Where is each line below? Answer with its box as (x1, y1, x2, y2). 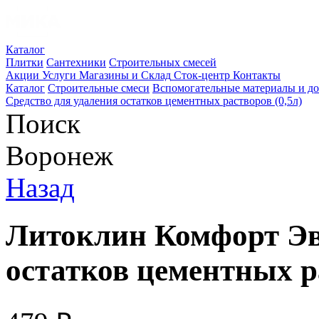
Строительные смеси (48, 82, 150, 94)
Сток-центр (174, 69, 230, 81)
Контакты (233, 69, 281, 81)
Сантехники (46, 56, 106, 68)
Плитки (6, 56, 43, 68)
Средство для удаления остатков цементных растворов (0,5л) (6, 95, 302, 107)
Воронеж (6, 140, 113, 171)
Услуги (42, 69, 76, 81)
